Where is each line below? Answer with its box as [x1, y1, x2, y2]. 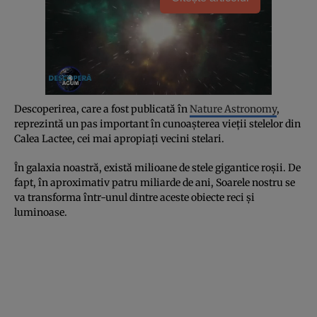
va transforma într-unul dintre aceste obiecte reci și [14, 190, 255, 204]
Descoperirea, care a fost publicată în [14, 102, 190, 115]
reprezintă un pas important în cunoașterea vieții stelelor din [14, 117, 301, 130]
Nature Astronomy [190, 102, 277, 115]
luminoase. [14, 205, 67, 219]
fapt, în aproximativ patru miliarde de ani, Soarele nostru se [14, 175, 295, 189]
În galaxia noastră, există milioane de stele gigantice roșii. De [14, 161, 301, 174]
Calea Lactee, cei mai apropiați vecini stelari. [14, 132, 224, 145]
